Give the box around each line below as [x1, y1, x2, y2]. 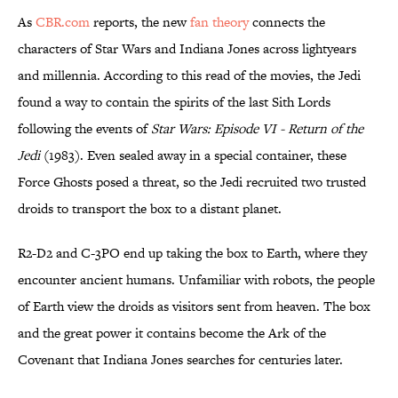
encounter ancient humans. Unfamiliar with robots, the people [18, 270, 375, 290]
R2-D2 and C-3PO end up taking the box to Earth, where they [18, 243, 367, 263]
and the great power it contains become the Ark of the [18, 323, 326, 343]
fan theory [187, 12, 249, 32]
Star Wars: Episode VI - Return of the [147, 119, 363, 139]
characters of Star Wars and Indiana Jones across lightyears [18, 39, 356, 59]
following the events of [18, 119, 147, 139]
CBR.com [36, 12, 90, 32]
